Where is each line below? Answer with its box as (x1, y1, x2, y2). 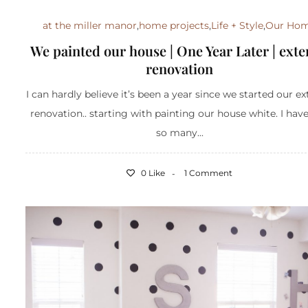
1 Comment (184, 168, 233, 179)
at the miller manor (43, 19, 137, 32)
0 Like (139, 168, 166, 179)
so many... (155, 126, 203, 140)
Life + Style (211, 19, 264, 32)
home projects (139, 19, 210, 32)
